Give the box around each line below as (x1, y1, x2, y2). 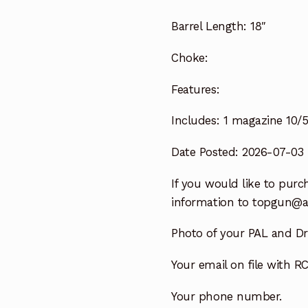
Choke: (171, 50, 208, 65)
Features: (171, 82, 220, 96)
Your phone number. (171, 289, 282, 303)
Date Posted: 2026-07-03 (171, 145, 304, 159)
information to (171, 195, 253, 209)
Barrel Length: (171, 19, 247, 34)
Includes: (171, 113, 220, 128)
